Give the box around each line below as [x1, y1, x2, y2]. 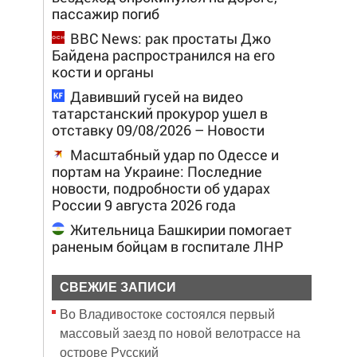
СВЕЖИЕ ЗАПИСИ [59, 280, 176, 294]
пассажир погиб [51, 4, 159, 23]
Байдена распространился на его [51, 45, 275, 65]
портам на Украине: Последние [51, 162, 262, 181]
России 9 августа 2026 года [51, 195, 236, 214]
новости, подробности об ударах [51, 178, 270, 198]
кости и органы [51, 62, 154, 81]
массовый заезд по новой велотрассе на [59, 324, 300, 342]
